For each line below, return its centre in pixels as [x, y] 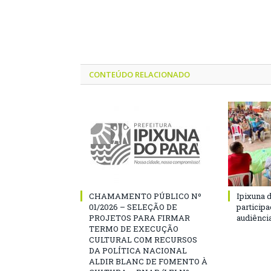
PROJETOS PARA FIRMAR [139, 217]
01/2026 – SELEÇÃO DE [133, 207]
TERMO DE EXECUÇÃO [134, 228]
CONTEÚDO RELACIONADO [139, 74]
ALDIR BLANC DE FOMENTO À [148, 261]
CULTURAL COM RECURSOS [143, 239]
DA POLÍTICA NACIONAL [138, 250]
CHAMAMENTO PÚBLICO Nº [145, 196]
